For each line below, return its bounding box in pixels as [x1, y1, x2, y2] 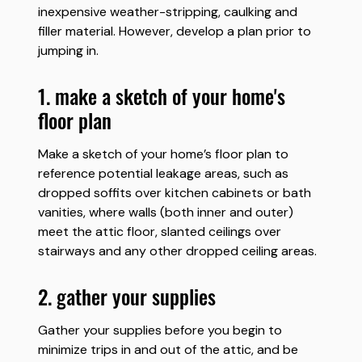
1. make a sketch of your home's [38, 90, 50, 110]
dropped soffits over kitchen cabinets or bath [38, 184, 311, 201]
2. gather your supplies [52, 290, 216, 310]
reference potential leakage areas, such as [38, 165, 288, 182]
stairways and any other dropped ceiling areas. [38, 242, 317, 259]
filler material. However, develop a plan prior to [38, 23, 311, 40]
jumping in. [38, 42, 99, 59]
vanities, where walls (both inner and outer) [38, 204, 293, 221]
